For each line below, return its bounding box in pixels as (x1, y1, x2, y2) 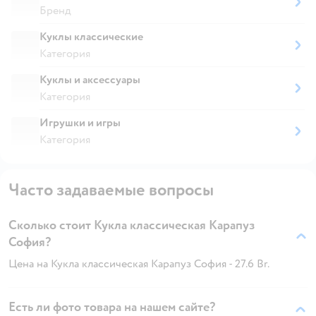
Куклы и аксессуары (39, 72, 140, 87)
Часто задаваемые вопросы (8, 178, 214, 201)
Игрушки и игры (39, 115, 121, 130)
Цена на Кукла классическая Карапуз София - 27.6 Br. (8, 256, 269, 271)
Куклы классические (39, 29, 143, 44)
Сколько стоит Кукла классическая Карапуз (8, 217, 255, 233)
